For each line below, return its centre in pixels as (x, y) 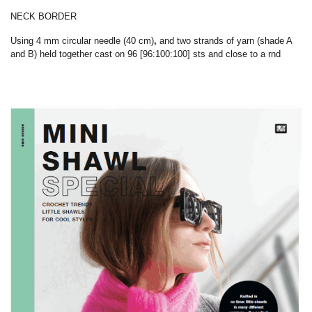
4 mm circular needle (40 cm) (95, 41)
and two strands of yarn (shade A (224, 41)
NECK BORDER (44, 17)
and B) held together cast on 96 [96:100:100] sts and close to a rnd (146, 54)
